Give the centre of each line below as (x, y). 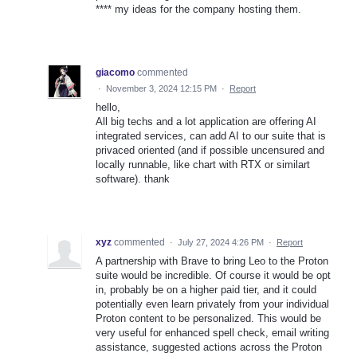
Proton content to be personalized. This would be (208, 319)
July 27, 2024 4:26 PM (221, 243)
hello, (108, 108)
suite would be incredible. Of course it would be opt (213, 276)
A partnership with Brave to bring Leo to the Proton (212, 261)
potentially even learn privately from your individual (212, 304)
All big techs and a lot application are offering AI (206, 122)
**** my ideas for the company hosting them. (198, 10)
